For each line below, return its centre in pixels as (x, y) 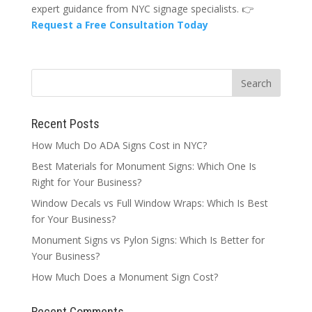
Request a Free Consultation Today (119, 25)
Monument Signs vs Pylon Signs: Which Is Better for (148, 240)
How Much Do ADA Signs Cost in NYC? (119, 146)
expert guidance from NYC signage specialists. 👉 (142, 9)
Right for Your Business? (86, 182)
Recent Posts (65, 124)
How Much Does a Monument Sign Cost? (124, 277)
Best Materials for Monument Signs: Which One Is (143, 166)
